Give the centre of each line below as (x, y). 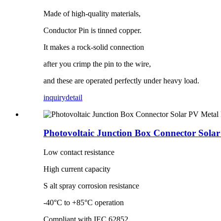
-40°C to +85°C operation (84, 203)
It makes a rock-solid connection (94, 47)
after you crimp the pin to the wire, (97, 64)
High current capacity (77, 169)
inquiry (55, 97)
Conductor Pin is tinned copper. (92, 30)
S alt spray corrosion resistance (91, 186)
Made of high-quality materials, (92, 13)
